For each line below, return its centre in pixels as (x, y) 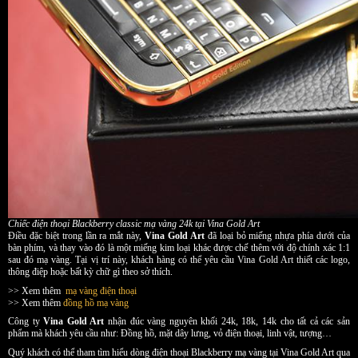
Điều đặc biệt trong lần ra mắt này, (77, 236)
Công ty (26, 322)
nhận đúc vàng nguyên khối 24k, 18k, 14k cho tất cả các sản (227, 322)
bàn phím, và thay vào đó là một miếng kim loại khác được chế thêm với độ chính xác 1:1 (179, 248)
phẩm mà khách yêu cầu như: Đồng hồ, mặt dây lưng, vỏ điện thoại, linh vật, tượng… (170, 334)
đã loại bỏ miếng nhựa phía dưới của (277, 236)
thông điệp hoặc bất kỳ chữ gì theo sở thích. (90, 272)
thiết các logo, (323, 260)
